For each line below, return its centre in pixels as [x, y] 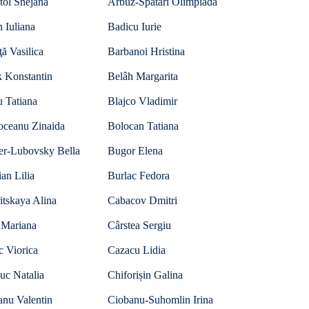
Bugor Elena [135, 151]
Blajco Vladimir [142, 101]
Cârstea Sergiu [139, 225]
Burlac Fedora [139, 176]
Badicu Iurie [134, 27]
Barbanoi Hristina [146, 51]
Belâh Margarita [143, 76]
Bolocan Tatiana [143, 126]
